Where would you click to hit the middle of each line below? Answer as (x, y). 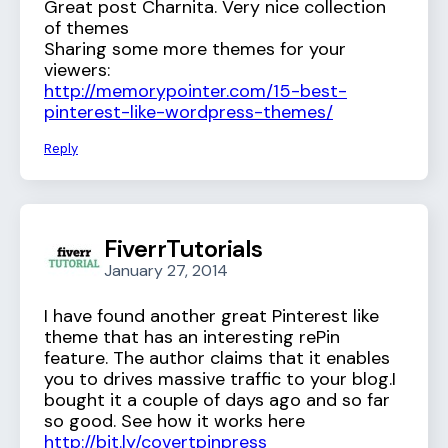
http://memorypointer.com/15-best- (195, 91)
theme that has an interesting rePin (192, 337)
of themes (86, 28)
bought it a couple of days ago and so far (217, 400)
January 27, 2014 (166, 270)
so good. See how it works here (174, 421)
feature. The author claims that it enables (217, 358)
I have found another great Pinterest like (211, 316)
